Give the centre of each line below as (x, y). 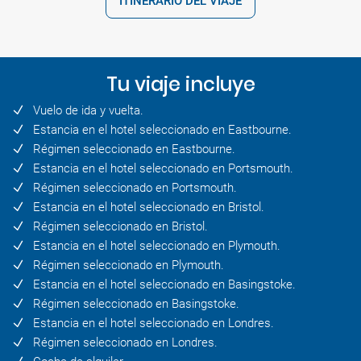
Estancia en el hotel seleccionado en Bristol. (149, 207)
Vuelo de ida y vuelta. (88, 111)
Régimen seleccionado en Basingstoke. (136, 304)
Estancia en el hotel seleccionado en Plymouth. (157, 246)
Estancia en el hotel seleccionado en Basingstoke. (164, 285)
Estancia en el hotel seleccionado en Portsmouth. (163, 169)
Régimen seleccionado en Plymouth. (129, 266)
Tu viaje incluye (180, 85)
